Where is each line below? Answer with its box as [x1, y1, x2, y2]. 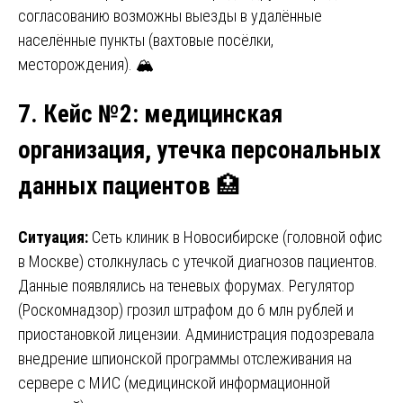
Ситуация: [18, 227, 92, 246]
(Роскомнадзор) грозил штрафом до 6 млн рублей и [18, 300, 354, 319]
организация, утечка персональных [18, 136, 381, 166]
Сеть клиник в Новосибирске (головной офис [92, 227, 382, 246]
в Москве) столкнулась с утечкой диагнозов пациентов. [18, 251, 378, 271]
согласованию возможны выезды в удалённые [18, 5, 322, 25]
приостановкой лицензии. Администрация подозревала [18, 324, 374, 344]
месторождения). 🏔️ [18, 54, 155, 74]
